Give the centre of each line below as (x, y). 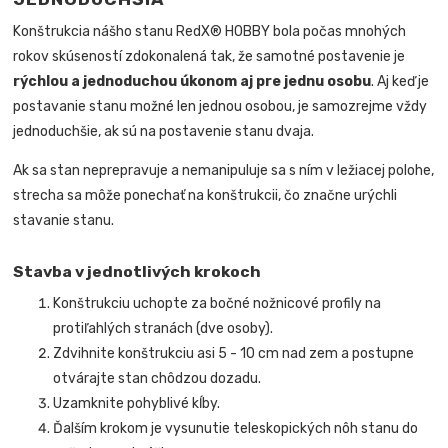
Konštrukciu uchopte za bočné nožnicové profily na (217, 303)
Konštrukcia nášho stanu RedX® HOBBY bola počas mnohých (210, 32)
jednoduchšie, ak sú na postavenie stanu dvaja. (164, 132)
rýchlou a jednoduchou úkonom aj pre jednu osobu (192, 82)
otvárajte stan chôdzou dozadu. (157, 378)
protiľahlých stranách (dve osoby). (163, 328)
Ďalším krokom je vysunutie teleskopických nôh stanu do (236, 428)
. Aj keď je (400, 82)
